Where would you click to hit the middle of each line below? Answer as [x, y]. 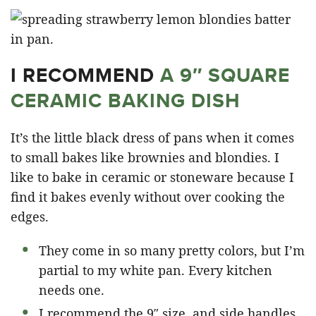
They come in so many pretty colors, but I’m [172, 250]
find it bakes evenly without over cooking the [148, 196]
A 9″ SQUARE [225, 75]
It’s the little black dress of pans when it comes [152, 137]
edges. [30, 216]
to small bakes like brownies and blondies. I [145, 157]
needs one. [72, 290]
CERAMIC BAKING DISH [125, 100]
